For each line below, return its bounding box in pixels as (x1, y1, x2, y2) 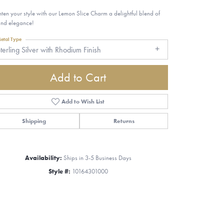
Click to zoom (115, 176, 151, 185)
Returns (113, 116, 134, 125)
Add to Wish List (61, 97, 105, 105)
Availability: (24, 153, 62, 162)
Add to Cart (50, 69, 106, 85)
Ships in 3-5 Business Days (63, 153, 131, 162)
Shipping (21, 116, 46, 125)
